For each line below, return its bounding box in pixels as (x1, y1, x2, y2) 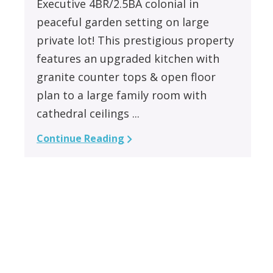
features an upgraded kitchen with (37, 51, 220, 66)
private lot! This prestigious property (37, 32, 235, 48)
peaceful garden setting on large (37, 14, 210, 29)
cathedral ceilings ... (37, 105, 140, 121)
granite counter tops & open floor (37, 69, 216, 84)
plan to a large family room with (37, 87, 207, 102)
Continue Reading (37, 131, 125, 145)
